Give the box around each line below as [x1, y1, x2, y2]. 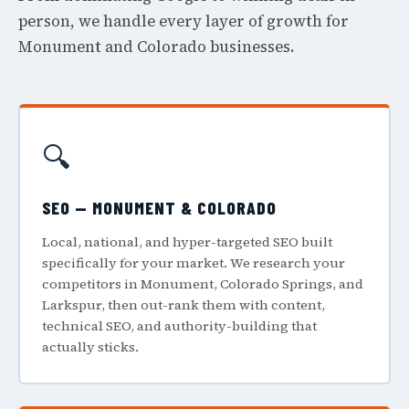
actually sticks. [41, 337, 139, 356]
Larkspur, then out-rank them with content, [41, 295, 325, 314]
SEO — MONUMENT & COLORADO [41, 196, 277, 218]
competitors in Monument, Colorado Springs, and [41, 274, 363, 293]
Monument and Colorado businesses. [18, 36, 294, 58]
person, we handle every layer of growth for [18, 10, 349, 32]
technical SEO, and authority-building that [41, 316, 317, 335]
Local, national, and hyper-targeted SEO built [41, 232, 332, 251]
